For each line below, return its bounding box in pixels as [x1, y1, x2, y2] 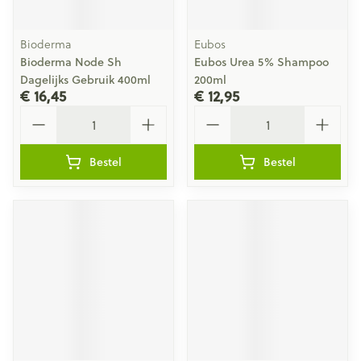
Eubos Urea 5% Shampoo [194, 54, 329, 70]
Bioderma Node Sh [20, 54, 122, 70]
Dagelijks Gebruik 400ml [20, 72, 151, 88]
